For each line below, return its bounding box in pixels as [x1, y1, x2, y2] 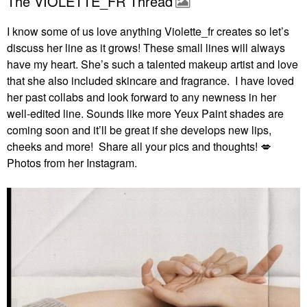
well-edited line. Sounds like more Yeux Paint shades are [7, 106, 284, 121]
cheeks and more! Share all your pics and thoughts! [7, 138, 260, 154]
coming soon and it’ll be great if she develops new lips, [7, 122, 271, 138]
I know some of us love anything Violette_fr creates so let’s [7, 23, 289, 39]
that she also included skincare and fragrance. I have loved [7, 73, 294, 88]
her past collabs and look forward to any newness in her [7, 89, 276, 105]
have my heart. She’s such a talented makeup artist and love [7, 56, 298, 72]
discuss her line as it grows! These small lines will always [7, 40, 285, 56]
